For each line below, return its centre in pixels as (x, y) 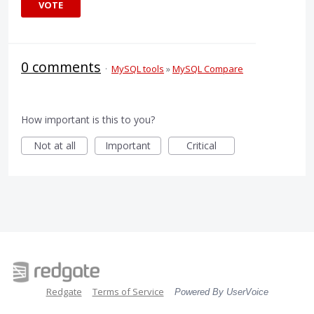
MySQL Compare (208, 68)
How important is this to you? (88, 119)
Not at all (54, 145)
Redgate (64, 291)
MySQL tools (138, 68)
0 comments (61, 67)
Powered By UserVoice (221, 292)
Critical (202, 145)
